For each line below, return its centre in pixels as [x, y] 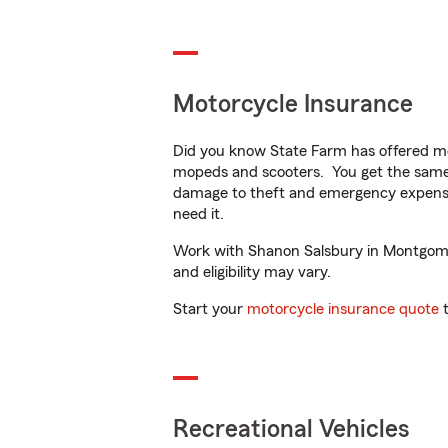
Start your [210, 309]
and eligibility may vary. [252, 272]
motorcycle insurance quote [343, 309]
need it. [200, 214]
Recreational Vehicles [291, 429]
